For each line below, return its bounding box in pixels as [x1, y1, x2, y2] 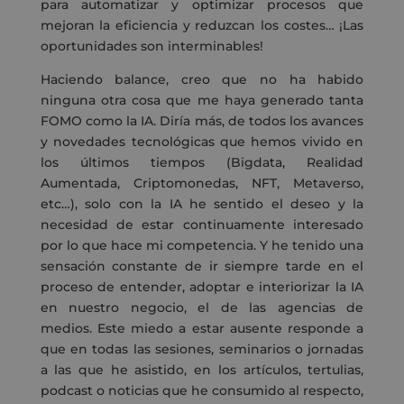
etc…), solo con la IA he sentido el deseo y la [40, 196, 364, 213]
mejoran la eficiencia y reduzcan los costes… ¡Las [40, 17, 364, 34]
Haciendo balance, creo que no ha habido [40, 71, 364, 88]
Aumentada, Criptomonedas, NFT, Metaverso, [40, 175, 364, 192]
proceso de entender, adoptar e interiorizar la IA [40, 279, 364, 296]
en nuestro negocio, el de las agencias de [40, 299, 364, 317]
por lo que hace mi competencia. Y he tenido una [40, 237, 364, 254]
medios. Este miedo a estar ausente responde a [40, 320, 364, 337]
